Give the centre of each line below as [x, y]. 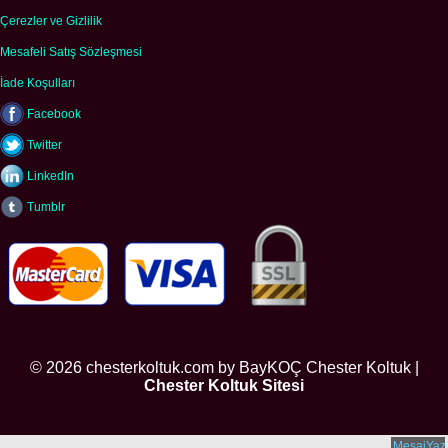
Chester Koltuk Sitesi [224, 385]
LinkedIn [49, 175]
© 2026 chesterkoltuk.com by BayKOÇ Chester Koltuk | [224, 367]
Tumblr [44, 206]
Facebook [52, 113]
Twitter [43, 144]
